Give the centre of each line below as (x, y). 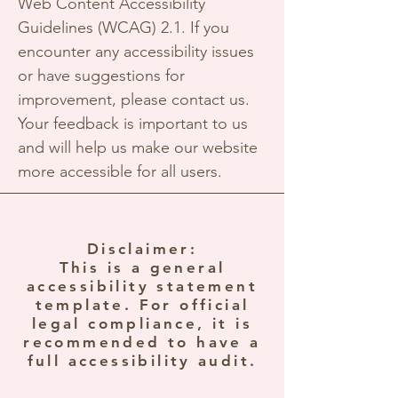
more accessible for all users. (120, 171)
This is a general (142, 267)
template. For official (142, 305)
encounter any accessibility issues (136, 52)
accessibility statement (142, 286)
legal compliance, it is (142, 323)
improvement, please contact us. (134, 99)
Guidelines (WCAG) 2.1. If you (123, 28)
